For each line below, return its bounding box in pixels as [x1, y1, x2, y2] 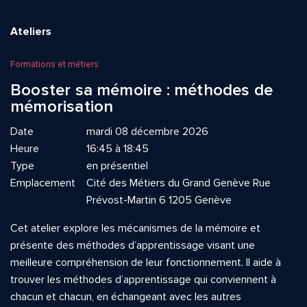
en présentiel [86, 159, 148, 173]
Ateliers [10, 25, 51, 38]
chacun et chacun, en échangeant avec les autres [10, 290, 241, 304]
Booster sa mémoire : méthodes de [10, 80, 273, 100]
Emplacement [10, 176, 75, 190]
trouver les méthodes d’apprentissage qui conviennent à [10, 273, 276, 286]
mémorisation [10, 97, 114, 116]
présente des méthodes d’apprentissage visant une [10, 238, 255, 252]
